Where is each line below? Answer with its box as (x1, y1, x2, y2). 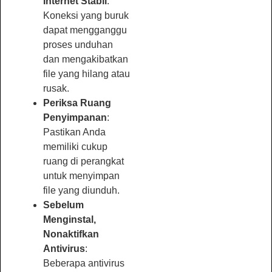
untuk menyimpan (43, 170, 120, 181)
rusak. (43, 83, 69, 93)
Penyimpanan (43, 112, 107, 123)
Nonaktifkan (43, 228, 99, 239)
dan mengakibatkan (43, 53, 128, 64)
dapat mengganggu (43, 24, 127, 35)
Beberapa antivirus (43, 257, 124, 268)
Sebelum (43, 199, 84, 210)
